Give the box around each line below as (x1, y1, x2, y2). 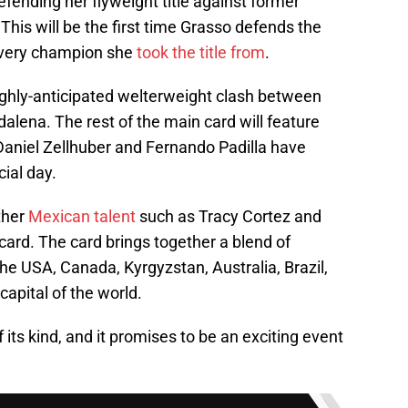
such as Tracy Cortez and (136, 207, 321, 227)
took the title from (137, 43, 265, 63)
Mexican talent (28, 207, 136, 227)
